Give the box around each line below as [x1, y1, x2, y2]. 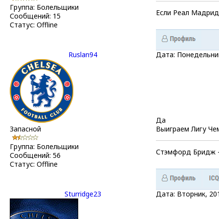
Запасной [10, 124, 41, 133]
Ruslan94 [68, 49, 97, 59]
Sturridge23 [65, 189, 101, 198]
